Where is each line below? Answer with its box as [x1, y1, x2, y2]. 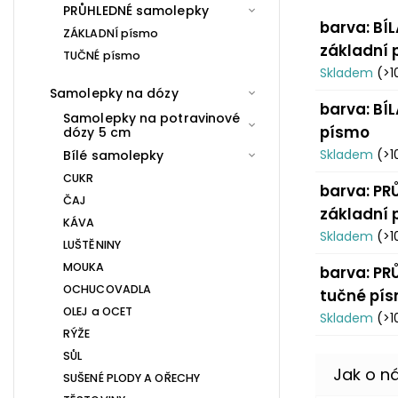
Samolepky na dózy [50, 84, 179, 102]
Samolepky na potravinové [63, 108, 241, 127]
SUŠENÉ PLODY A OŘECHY [63, 370, 201, 386]
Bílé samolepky [63, 146, 164, 164]
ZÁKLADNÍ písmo [63, 25, 159, 41]
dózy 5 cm [63, 123, 131, 141]
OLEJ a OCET [63, 303, 133, 319]
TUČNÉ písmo [63, 47, 141, 63]
